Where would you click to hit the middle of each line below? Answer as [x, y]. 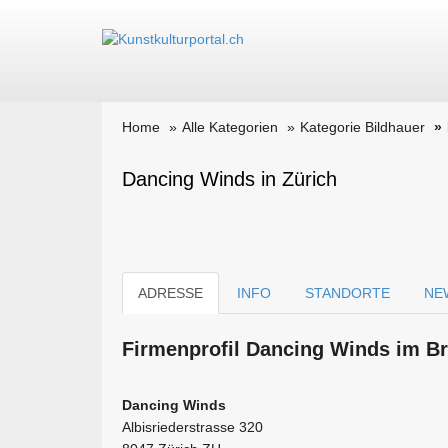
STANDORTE [347, 293]
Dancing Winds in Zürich [229, 179]
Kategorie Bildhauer [362, 127]
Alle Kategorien [230, 127]
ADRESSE [170, 293]
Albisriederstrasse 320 [192, 427]
